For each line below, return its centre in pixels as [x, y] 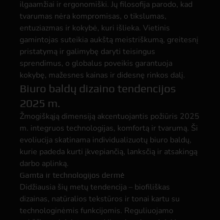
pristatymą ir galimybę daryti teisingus [87, 52]
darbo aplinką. [44, 164]
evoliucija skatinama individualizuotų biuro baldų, [106, 140]
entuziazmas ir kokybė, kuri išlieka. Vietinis [95, 28]
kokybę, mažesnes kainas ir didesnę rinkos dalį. [102, 75]
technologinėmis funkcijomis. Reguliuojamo [96, 211]
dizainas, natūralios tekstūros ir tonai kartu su [100, 199]
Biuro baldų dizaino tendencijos [98, 88]
